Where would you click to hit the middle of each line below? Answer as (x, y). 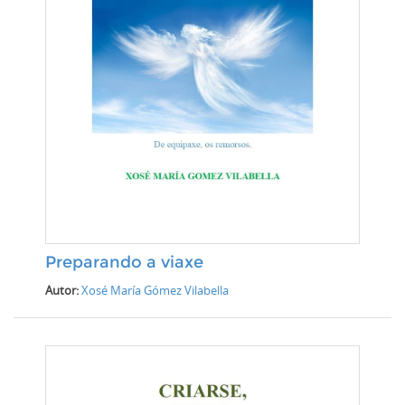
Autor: (63, 291)
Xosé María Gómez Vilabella (155, 291)
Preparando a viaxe (124, 263)
